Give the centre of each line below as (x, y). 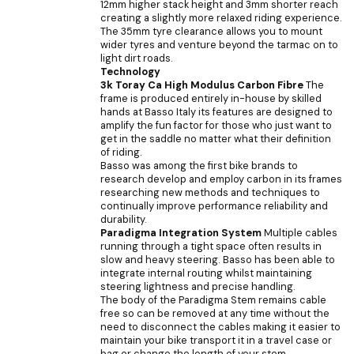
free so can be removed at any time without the (215, 313)
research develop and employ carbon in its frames (221, 179)
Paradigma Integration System (181, 232)
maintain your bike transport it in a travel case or (216, 340)
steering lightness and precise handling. (198, 286)
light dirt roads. (137, 58)
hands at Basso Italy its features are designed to (217, 111)
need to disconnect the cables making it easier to (220, 326)
